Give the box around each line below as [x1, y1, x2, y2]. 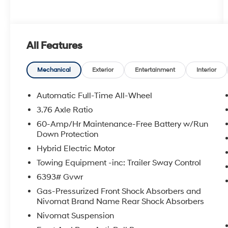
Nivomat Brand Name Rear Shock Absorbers [37, 196, 205, 207]
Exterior [92, 66, 114, 74]
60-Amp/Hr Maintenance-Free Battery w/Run [37, 119, 209, 130]
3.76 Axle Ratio [37, 105, 93, 116]
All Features [26, 40, 82, 52]
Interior [196, 66, 217, 74]
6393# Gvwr [37, 172, 83, 183]
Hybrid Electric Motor [37, 144, 116, 154]
